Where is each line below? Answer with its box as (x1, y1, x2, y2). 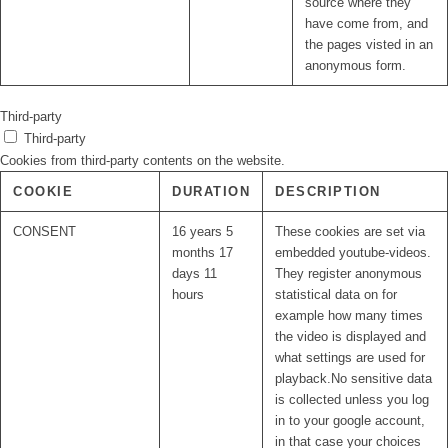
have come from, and (305, 16, 428, 32)
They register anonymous (275, 266, 422, 282)
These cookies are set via (275, 224, 425, 240)
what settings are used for (275, 350, 425, 366)
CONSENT (13, 224, 76, 240)
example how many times (275, 308, 423, 324)
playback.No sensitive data (275, 371, 432, 387)
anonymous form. (305, 58, 406, 74)
